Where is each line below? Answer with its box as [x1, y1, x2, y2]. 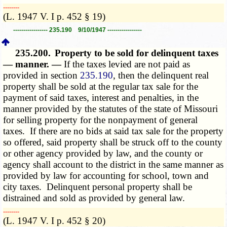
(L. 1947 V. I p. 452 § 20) [3, 215, 106, 226]
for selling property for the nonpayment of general [3, 114, 198, 125]
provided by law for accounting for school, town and [3, 170, 209, 181]
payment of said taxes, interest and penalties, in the [3, 92, 199, 103]
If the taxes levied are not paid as [64, 58, 191, 69]
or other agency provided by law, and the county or [3, 147, 203, 159]
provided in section [3, 69, 81, 81]
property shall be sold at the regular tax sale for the [3, 81, 199, 92]
